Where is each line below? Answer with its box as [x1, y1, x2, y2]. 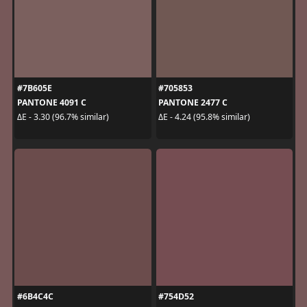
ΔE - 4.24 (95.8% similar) [158, 111, 250, 123]
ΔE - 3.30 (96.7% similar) [16, 111, 109, 123]
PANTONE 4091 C [16, 96, 86, 108]
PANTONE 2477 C [158, 96, 228, 108]
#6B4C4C [16, 290, 53, 302]
